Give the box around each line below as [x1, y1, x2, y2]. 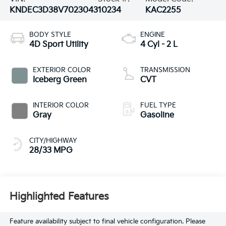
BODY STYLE [29, 30, 71, 39]
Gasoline [140, 110, 174, 120]
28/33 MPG [29, 145, 73, 155]
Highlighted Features [9, 191, 109, 203]
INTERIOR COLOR [32, 101, 89, 109]
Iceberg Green [32, 75, 87, 85]
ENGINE [140, 30, 165, 39]
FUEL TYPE [140, 101, 176, 109]
